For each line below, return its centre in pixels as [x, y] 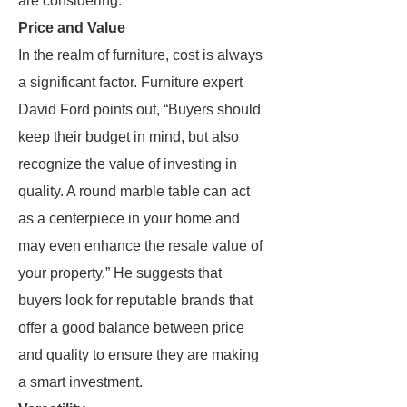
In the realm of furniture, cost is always [140, 55]
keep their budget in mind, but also [129, 137]
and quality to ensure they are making [139, 355]
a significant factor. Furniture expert [130, 82]
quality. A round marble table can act [134, 191]
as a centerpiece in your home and [129, 218]
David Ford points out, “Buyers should [139, 109]
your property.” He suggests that [120, 273]
